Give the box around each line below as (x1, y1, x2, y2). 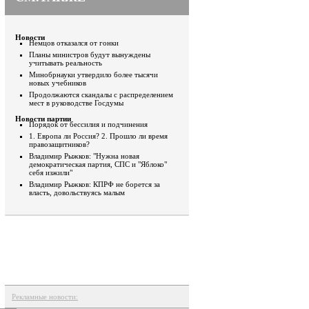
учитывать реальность (29, 59, 102, 67)
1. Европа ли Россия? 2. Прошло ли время (29, 132, 168, 140)
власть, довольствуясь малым (29, 188, 125, 197)
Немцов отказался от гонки (29, 39, 119, 47)
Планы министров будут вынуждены (29, 50, 150, 59)
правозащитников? (29, 140, 90, 148)
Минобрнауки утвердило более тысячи (29, 70, 158, 79)
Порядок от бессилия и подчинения (29, 120, 148, 128)
